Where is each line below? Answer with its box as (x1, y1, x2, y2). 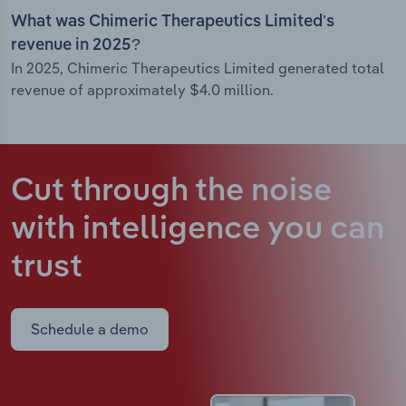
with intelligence (11, 214, 267, 246)
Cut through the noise (11, 176, 332, 208)
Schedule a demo (31, 320, 149, 339)
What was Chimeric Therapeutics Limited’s (11, 14, 334, 31)
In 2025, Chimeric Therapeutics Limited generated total (11, 59, 384, 78)
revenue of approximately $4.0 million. (11, 81, 274, 100)
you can (267, 214, 384, 246)
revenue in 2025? (11, 37, 140, 54)
